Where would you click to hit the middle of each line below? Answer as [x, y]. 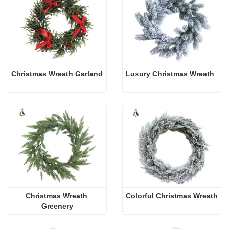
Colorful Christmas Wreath [172, 196]
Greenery [57, 206]
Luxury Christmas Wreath [170, 73]
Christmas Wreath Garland [57, 73]
